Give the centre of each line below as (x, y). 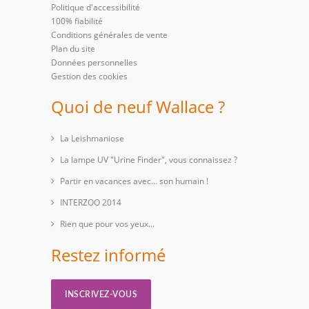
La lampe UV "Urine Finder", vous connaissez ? (149, 160)
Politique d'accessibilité (96, 7)
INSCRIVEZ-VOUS (101, 295)
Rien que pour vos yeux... (107, 224)
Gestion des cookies (89, 76)
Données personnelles (94, 62)
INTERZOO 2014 (91, 202)
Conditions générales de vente (109, 35)
